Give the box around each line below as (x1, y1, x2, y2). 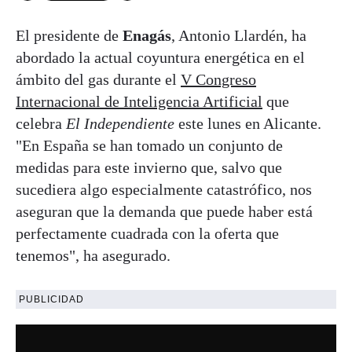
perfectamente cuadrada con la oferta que (16, 225, 279, 243)
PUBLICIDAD (19, 294, 84, 306)
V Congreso (181, 71, 256, 89)
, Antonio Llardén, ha (171, 27, 306, 45)
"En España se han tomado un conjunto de (16, 137, 283, 155)
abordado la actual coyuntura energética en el (16, 49, 305, 67)
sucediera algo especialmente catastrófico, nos (16, 181, 312, 199)
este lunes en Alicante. (174, 115, 321, 133)
